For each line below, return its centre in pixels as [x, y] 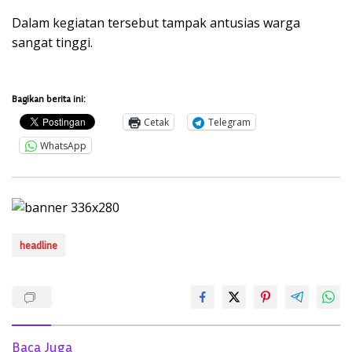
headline [38, 244]
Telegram [229, 122]
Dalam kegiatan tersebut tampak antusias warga [156, 23]
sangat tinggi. [52, 43]
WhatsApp [63, 145]
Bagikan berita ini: [49, 99]
